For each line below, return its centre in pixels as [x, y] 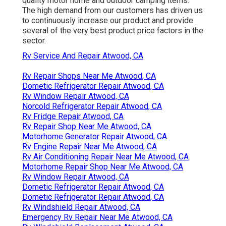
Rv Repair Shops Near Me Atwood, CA [89, 76]
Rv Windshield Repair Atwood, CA [81, 207]
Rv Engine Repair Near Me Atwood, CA [90, 146]
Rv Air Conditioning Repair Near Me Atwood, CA [105, 156]
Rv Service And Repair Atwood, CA [83, 55]
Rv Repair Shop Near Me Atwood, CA [87, 126]
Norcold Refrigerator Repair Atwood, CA [92, 106]
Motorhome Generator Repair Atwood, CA [95, 136]
